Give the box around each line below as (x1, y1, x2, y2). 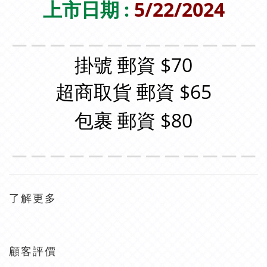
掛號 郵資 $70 (74, 52, 193, 77)
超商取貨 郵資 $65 (55, 79, 212, 104)
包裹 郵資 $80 (74, 107, 193, 133)
